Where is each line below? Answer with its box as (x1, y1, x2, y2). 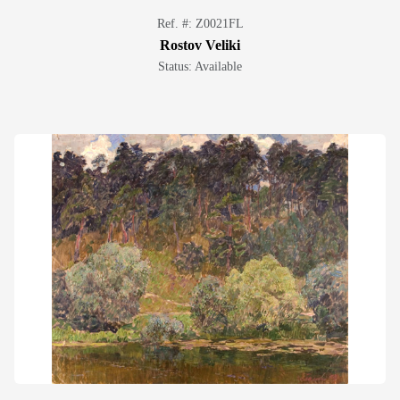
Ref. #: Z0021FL (156, 17, 244, 30)
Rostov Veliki (160, 37, 240, 53)
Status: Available (158, 60, 242, 73)
